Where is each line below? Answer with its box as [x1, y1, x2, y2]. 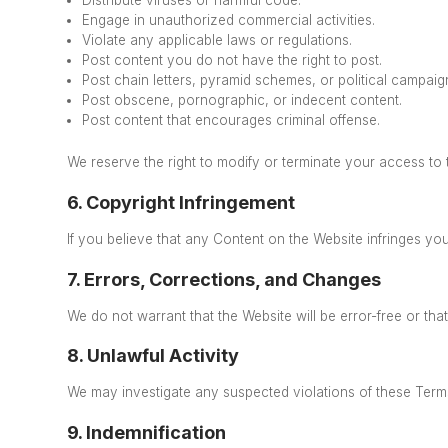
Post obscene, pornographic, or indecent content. [82, 91, 403, 108]
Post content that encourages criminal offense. [82, 111, 381, 128]
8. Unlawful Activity [67, 345, 240, 367]
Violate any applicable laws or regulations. [82, 31, 353, 48]
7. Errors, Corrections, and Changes [67, 268, 382, 290]
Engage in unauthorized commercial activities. [82, 11, 376, 28]
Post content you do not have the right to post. [82, 51, 383, 68]
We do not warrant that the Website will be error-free [67, 307, 403, 324]
